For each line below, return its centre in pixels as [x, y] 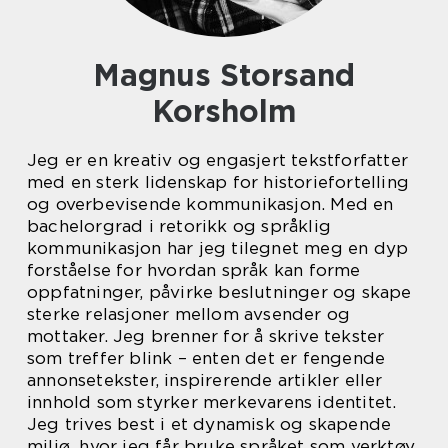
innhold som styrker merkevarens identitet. [212, 402]
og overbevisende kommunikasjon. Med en [210, 204]
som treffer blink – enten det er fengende [206, 358]
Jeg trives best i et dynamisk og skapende [209, 424]
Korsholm [224, 111]
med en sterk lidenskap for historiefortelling [218, 182]
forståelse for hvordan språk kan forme [194, 270]
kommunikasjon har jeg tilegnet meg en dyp [218, 248]
